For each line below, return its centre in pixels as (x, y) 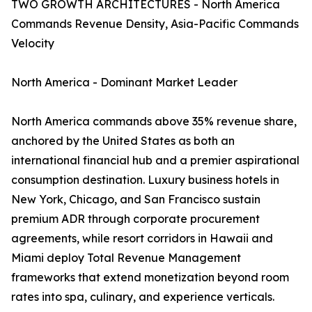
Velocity (33, 44)
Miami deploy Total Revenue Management (126, 258)
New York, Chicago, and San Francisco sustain (136, 200)
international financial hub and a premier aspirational (155, 161)
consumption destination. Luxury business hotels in (145, 180)
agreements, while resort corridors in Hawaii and (142, 239)
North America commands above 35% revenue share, (154, 122)
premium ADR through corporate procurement (135, 219)
